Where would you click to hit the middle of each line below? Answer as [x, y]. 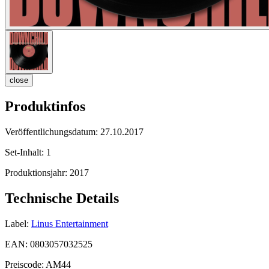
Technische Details [62, 198]
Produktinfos [45, 107]
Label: [17, 223]
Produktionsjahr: [37, 172]
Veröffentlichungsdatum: [53, 131]
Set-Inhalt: [26, 152]
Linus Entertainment [70, 223]
